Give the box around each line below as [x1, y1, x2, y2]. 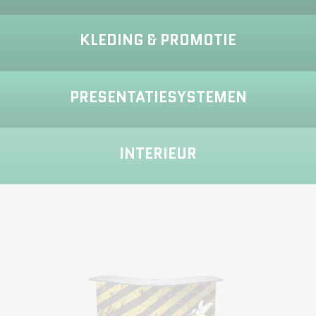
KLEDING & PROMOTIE [80, 30, 236, 51]
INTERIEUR [119, 142, 197, 164]
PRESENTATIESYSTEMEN [69, 86, 247, 108]
